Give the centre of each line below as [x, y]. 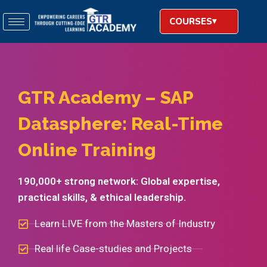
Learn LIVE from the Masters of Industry [125, 224]
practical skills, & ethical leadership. [102, 198]
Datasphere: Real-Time [120, 124]
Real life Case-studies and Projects [113, 249]
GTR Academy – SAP [105, 98]
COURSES [190, 22]
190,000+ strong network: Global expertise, [119, 181]
